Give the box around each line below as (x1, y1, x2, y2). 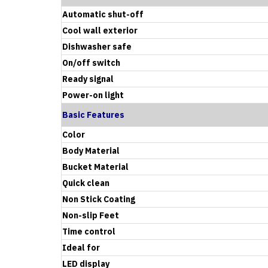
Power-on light (62, 89, 124, 100)
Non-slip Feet (62, 209, 119, 221)
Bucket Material (62, 161, 129, 172)
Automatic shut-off (62, 8, 144, 20)
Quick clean (62, 177, 109, 188)
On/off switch (62, 57, 120, 68)
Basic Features (62, 109, 124, 120)
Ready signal (62, 73, 114, 84)
